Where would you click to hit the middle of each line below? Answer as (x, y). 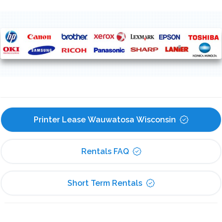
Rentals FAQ (105, 151)
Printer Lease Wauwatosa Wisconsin (105, 119)
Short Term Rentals (105, 183)
